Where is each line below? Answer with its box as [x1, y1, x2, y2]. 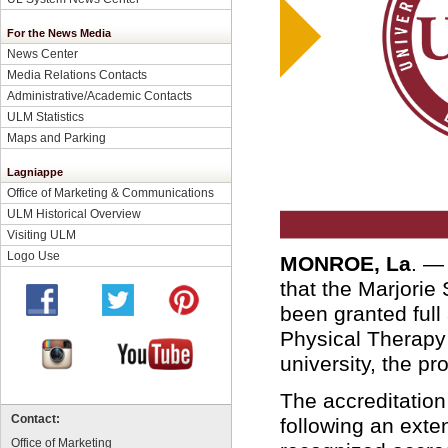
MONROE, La [280, 252, 411, 276]
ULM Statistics [7, 110, 84, 123]
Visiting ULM [7, 228, 76, 241]
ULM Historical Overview [7, 207, 141, 220]
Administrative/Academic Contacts [7, 89, 192, 102]
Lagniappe [7, 166, 63, 178]
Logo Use [7, 249, 60, 262]
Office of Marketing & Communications [7, 186, 214, 199]
